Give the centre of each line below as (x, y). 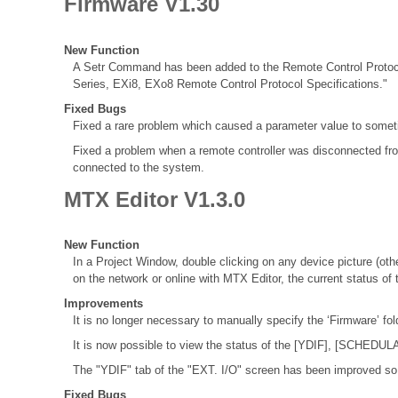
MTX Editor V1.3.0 (155, 199)
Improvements (103, 303)
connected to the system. (139, 167)
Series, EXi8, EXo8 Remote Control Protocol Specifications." (230, 84)
